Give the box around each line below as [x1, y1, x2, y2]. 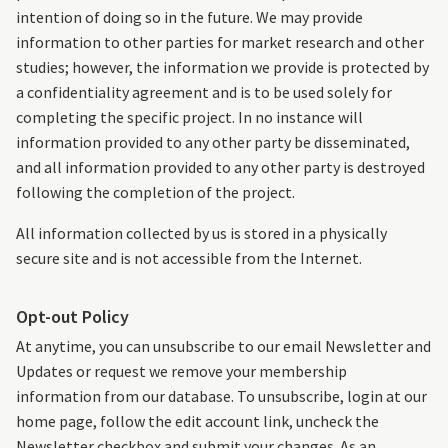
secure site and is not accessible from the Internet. [16, 248, 362, 269]
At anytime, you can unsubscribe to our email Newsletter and [16, 336, 431, 357]
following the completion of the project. [16, 182, 295, 203]
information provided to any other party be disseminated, [16, 132, 410, 153]
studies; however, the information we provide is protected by [16, 57, 429, 78]
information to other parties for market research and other [16, 32, 424, 53]
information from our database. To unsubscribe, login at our [16, 386, 427, 407]
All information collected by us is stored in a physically [16, 223, 387, 244]
